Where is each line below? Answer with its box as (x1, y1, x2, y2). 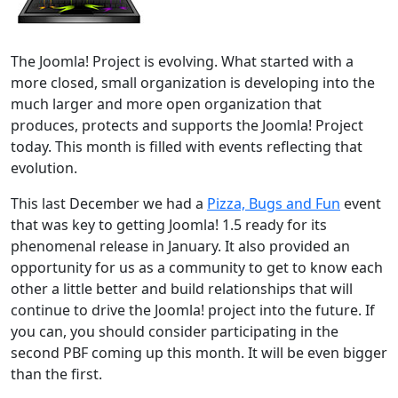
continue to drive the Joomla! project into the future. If (11, 299, 375, 320)
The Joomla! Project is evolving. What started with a (11, 51, 354, 71)
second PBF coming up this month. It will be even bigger (11, 342, 387, 362)
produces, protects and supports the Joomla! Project (11, 115, 363, 135)
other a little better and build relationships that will (11, 278, 353, 298)
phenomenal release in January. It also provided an (11, 235, 350, 256)
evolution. (11, 157, 77, 178)
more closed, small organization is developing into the (11, 72, 375, 92)
